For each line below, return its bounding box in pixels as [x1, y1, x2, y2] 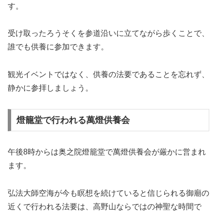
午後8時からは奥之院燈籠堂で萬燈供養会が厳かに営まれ [8, 147, 206, 156]
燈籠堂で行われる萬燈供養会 [16, 115, 130, 125]
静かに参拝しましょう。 [8, 84, 93, 93]
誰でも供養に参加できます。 [8, 43, 108, 51]
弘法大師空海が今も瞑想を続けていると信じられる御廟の [8, 188, 209, 197]
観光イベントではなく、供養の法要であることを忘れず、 [8, 70, 209, 79]
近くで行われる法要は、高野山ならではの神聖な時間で [8, 202, 201, 211]
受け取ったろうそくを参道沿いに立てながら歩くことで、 [8, 29, 209, 38]
